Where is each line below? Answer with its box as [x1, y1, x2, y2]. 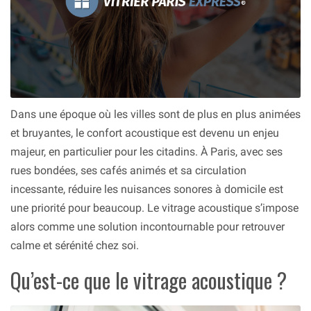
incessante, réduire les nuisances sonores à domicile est [10, 182, 283, 196]
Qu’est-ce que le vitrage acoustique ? [10, 264, 287, 296]
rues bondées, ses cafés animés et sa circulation [10, 163, 246, 177]
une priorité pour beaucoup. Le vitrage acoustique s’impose [10, 201, 299, 215]
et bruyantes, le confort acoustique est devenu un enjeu [10, 126, 279, 140]
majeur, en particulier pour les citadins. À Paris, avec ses [10, 144, 283, 158]
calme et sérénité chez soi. [10, 238, 139, 252]
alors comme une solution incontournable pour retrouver [10, 219, 285, 233]
